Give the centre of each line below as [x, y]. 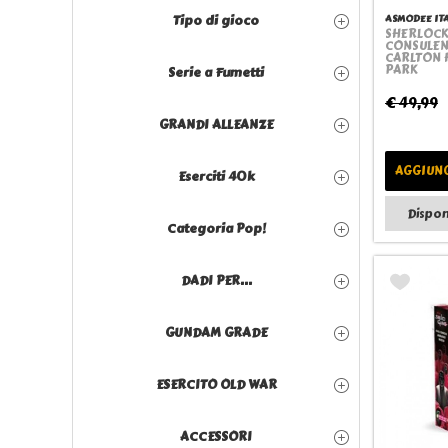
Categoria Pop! [216, 228]
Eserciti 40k [216, 176]
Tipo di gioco [216, 20]
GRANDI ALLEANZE [216, 124]
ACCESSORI [216, 436]
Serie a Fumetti [216, 72]
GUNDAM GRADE [216, 332]
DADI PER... [216, 280]
